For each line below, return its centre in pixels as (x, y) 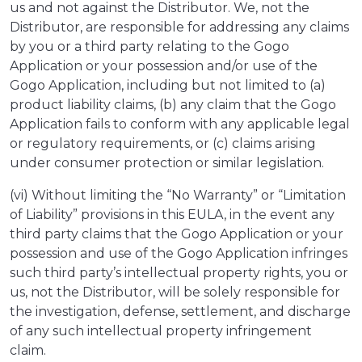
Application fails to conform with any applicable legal (180, 124)
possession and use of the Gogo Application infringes (179, 254)
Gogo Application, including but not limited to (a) (168, 86)
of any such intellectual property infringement (161, 331)
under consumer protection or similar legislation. (167, 163)
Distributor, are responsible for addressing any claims (179, 27)
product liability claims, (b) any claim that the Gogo (173, 105)
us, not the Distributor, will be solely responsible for (175, 293)
